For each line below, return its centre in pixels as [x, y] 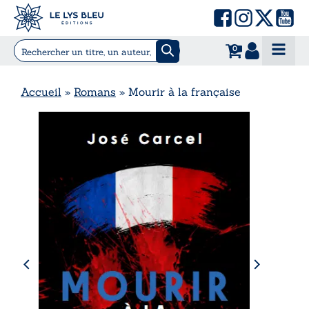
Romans [95, 91]
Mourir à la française [185, 91]
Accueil [41, 91]
